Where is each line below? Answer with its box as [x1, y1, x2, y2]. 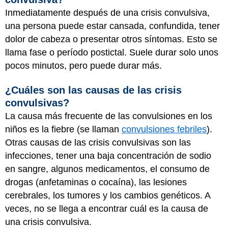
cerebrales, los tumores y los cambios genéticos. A [5, 190, 210, 201]
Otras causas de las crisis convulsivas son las [5, 137, 191, 148]
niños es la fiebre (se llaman [5, 124, 122, 134]
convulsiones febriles [122, 124, 207, 134]
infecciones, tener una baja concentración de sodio [5, 150, 211, 161]
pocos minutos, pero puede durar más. [5, 61, 164, 71]
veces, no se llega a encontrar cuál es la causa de [5, 203, 208, 214]
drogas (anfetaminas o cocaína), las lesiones [5, 177, 187, 187]
